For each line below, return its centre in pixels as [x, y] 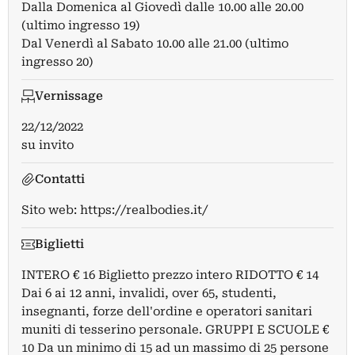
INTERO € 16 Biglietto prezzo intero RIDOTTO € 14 [170, 275]
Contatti [59, 179]
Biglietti [59, 244]
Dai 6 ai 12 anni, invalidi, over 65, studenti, [149, 294]
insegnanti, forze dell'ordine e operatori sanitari [167, 312]
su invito [48, 145]
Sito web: [51, 210]
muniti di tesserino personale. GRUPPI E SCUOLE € [175, 330]
